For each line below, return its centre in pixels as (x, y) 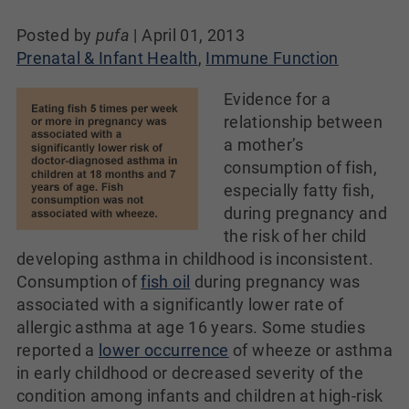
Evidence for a (278, 99)
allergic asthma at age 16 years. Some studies (191, 327)
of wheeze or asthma (310, 350)
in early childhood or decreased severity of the (190, 373)
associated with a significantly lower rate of (180, 304)
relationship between (304, 122)
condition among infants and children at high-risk (200, 396)
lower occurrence (163, 350)
